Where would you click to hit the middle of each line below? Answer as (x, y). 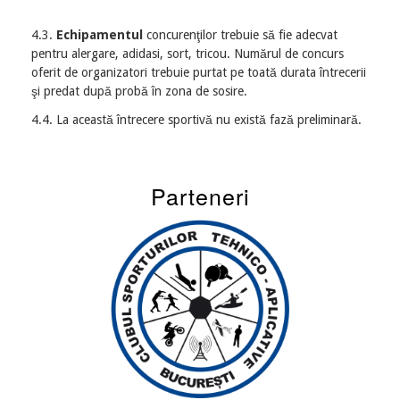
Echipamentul (100, 35)
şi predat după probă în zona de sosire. (139, 91)
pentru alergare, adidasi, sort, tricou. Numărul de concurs (187, 54)
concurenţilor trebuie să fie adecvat (240, 35)
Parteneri (200, 195)
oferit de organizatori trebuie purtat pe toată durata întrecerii (199, 72)
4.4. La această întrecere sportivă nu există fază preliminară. (196, 120)
